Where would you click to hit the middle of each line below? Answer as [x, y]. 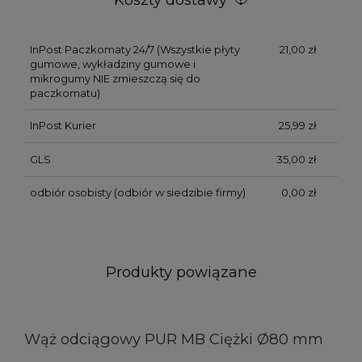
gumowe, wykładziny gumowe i [112, 64]
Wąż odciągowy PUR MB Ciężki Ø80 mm [174, 339]
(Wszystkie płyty [197, 50]
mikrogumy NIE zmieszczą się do [115, 79]
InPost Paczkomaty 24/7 [92, 50]
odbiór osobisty [70, 192]
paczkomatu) [65, 93]
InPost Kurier [63, 126]
